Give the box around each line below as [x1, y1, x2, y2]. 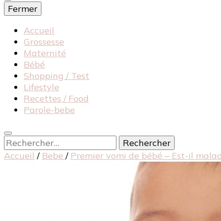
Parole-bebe [24, 104, 75, 115]
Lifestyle [24, 81, 59, 93]
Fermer [8, 3, 37, 14]
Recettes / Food [24, 93, 89, 104]
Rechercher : [3, 135, 55, 147]
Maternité [24, 47, 66, 59]
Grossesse [24, 36, 64, 47]
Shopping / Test [24, 70, 89, 81]
